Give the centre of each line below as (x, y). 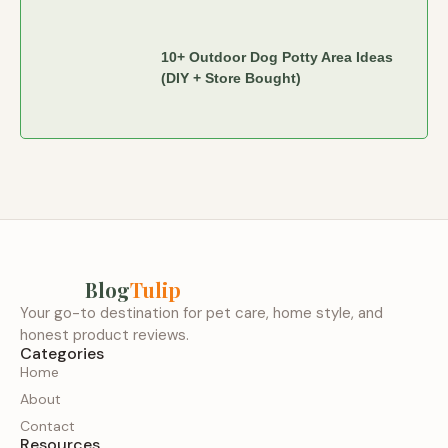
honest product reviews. (104, 334)
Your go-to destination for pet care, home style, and (201, 312)
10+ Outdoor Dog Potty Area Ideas (277, 56)
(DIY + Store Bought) (231, 77)
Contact (47, 425)
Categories (62, 353)
